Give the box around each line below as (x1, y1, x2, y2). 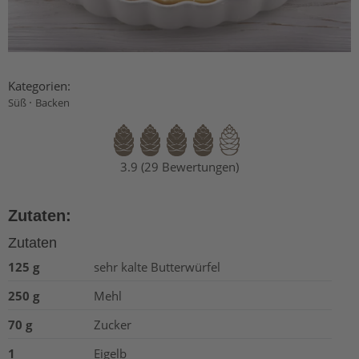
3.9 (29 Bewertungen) (120, 158, 239, 175)
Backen (35, 95, 70, 110)
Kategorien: (8, 77, 71, 94)
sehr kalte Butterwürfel (94, 258, 220, 275)
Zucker (94, 316, 131, 333)
